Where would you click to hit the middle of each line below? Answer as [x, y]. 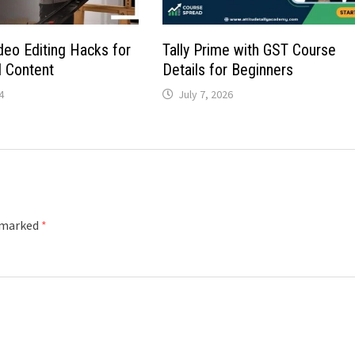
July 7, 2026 [206, 95]
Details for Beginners [228, 70]
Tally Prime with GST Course [250, 50]
